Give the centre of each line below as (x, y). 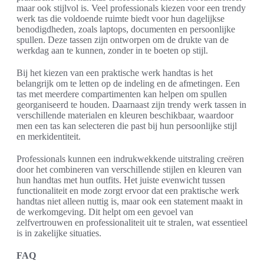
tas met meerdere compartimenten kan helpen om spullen (122, 94)
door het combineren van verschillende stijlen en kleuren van (129, 169)
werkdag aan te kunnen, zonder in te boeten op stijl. (112, 50)
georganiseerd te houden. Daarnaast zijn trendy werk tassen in (131, 104)
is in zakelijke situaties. (59, 233)
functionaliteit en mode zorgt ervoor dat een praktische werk (128, 190)
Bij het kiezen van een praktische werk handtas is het (115, 72)
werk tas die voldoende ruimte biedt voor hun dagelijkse (121, 18)
